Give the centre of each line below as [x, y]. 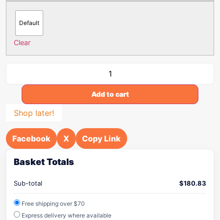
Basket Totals [44, 162]
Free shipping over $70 [53, 204]
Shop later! [34, 113]
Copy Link [101, 138]
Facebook [31, 138]
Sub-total [28, 183]
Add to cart [110, 94]
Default [29, 23]
